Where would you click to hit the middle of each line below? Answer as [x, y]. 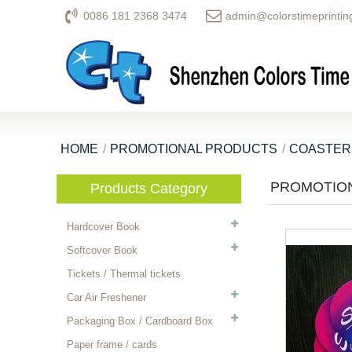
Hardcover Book [103, 227]
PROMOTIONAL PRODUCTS [194, 149]
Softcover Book [102, 250]
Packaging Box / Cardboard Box [140, 321]
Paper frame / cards [112, 345]
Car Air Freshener [106, 297]
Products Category [149, 189]
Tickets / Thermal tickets [124, 274]
